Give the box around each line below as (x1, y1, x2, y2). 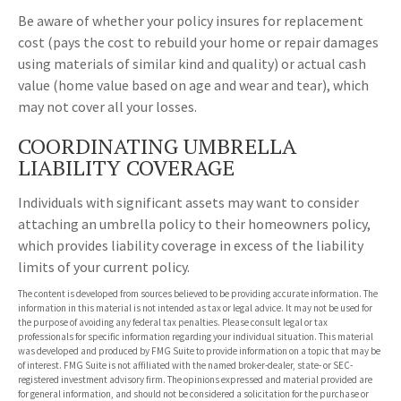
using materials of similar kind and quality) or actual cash (18, 55, 366, 73)
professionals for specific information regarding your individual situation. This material (18, 330, 373, 344)
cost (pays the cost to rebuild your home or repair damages (18, 33, 379, 52)
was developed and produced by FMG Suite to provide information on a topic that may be (18, 345, 380, 358)
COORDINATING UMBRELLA (18, 132, 296, 161)
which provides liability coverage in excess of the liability (18, 236, 363, 255)
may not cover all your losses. (18, 98, 197, 116)
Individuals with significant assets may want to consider (18, 193, 359, 212)
